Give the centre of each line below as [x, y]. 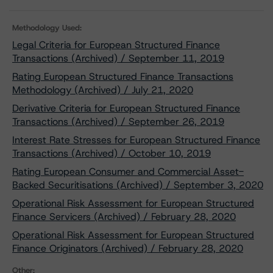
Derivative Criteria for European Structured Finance [126, 108]
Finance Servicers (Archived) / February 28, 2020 [124, 217]
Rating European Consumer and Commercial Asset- [128, 172]
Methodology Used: [47, 28]
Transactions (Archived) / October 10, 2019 [112, 153]
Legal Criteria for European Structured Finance [116, 45]
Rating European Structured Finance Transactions [123, 76]
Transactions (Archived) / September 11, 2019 [118, 58]
